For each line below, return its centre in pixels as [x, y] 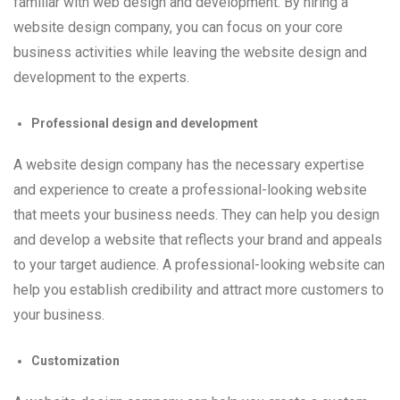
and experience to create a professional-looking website [190, 190]
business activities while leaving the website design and [190, 53]
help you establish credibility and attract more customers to [199, 290]
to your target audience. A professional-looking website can [199, 265]
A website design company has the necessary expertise [189, 165]
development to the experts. [101, 78]
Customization [75, 361]
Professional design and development [145, 124]
